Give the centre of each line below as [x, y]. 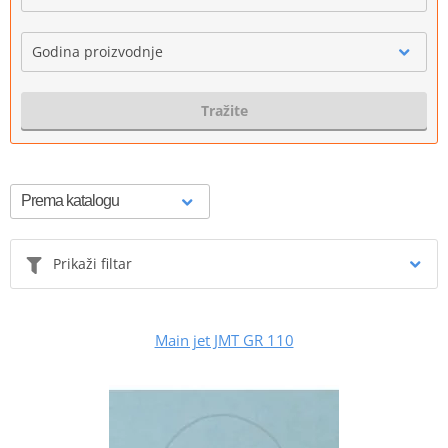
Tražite [224, 110]
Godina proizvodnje [97, 51]
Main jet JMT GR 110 [224, 339]
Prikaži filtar [92, 263]
